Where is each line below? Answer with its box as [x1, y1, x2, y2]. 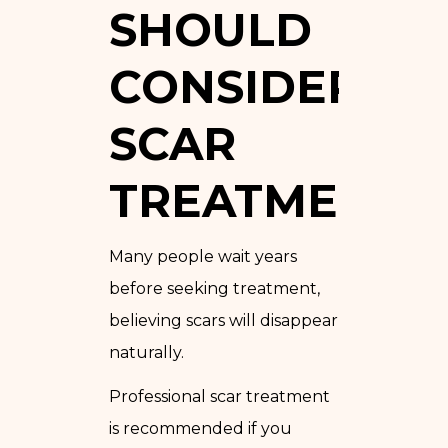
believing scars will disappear [109, 310, 338, 330]
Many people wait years [109, 246, 297, 266]
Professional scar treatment [109, 386, 330, 406]
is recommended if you [109, 418, 292, 438]
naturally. [109, 342, 184, 362]
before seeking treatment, [109, 278, 320, 298]
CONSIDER [109, 58, 360, 114]
